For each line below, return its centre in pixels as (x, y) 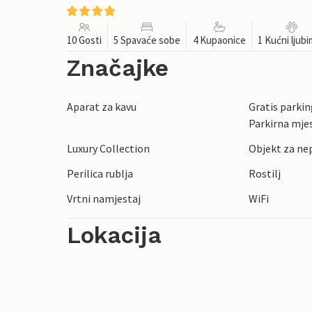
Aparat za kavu (102, 107)
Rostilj (265, 173)
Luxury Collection (108, 148)
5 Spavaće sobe (147, 40)
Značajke (118, 68)
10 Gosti (84, 40)
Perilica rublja (100, 173)
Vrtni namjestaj (104, 198)
